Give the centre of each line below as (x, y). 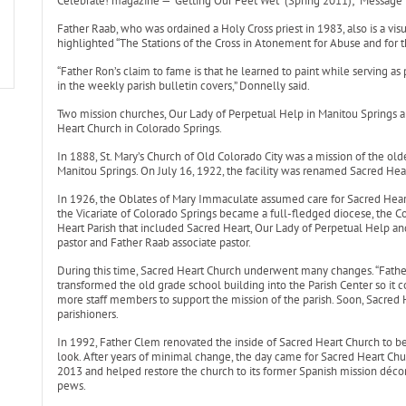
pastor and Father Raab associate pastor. (154, 242)
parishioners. (87, 314)
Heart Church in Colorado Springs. (139, 128)
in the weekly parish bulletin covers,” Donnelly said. (183, 86)
